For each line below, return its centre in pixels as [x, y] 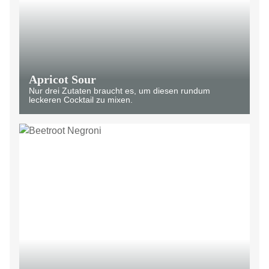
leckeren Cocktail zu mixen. [81, 100]
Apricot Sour [62, 79]
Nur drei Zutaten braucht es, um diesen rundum [119, 91]
